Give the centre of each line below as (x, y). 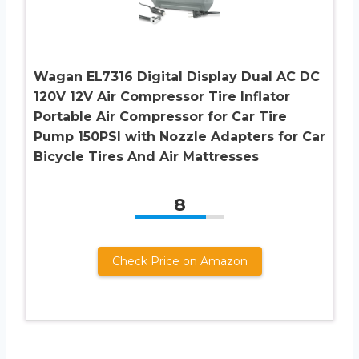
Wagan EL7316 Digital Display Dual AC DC (177, 76)
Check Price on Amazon (179, 261)
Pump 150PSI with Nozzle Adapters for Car (179, 136)
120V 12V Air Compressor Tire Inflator (162, 96)
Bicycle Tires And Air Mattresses (146, 156)
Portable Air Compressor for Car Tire (160, 116)
